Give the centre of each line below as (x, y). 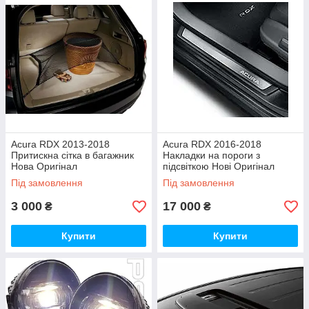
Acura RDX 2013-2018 (60, 144)
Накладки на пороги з (211, 155)
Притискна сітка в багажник (72, 155)
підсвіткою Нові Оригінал (219, 166)
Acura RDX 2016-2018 (212, 144)
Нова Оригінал (44, 166)
